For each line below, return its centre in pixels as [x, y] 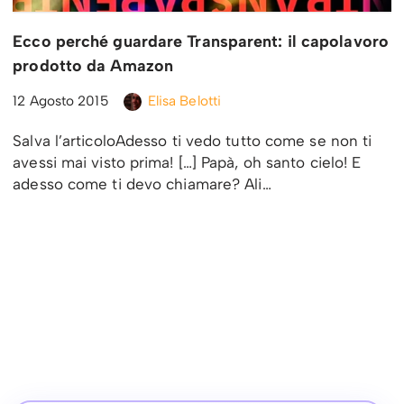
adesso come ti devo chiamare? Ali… [144, 184]
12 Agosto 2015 [61, 101]
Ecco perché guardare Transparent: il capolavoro [201, 42]
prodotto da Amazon [93, 66]
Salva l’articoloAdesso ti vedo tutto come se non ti [193, 141]
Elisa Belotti [184, 101]
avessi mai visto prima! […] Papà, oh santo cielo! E [187, 163]
